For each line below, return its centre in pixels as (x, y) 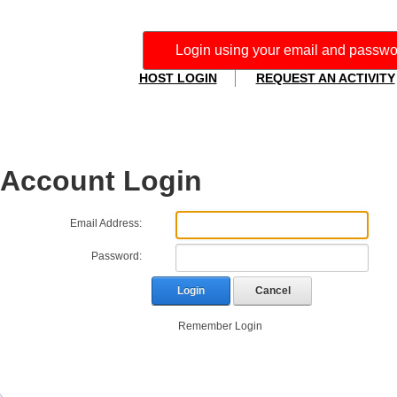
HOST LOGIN (178, 78)
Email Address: (106, 223)
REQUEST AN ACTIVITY (325, 78)
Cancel (272, 291)
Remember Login (220, 326)
